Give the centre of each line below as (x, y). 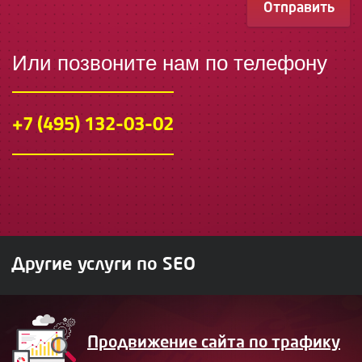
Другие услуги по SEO (103, 265)
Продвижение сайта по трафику (214, 343)
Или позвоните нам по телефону (170, 63)
